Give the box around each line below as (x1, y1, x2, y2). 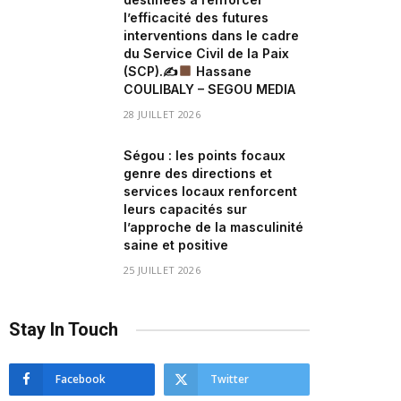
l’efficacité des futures (124, 10, 269, 25)
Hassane (192, 64, 252, 79)
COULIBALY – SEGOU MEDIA (124, 81, 295, 97)
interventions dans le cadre (124, 28, 299, 43)
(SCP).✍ (124, 64, 178, 79)
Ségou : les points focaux (124, 148, 286, 163)
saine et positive (124, 237, 228, 252)
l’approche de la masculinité (124, 219, 303, 235)
